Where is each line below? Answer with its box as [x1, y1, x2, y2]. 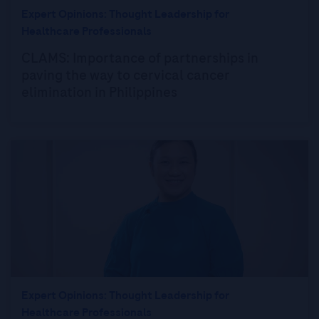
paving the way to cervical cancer [21, 66, 230, 85]
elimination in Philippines [21, 83, 177, 102]
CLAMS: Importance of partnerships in [21, 48, 258, 68]
